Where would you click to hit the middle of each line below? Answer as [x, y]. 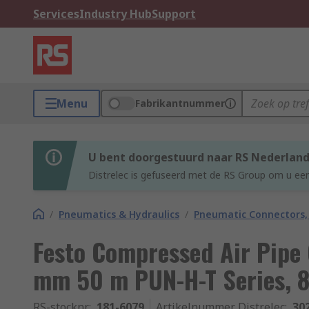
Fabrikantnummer [180, 103]
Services [56, 14]
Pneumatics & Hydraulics [119, 214]
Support [174, 14]
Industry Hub [116, 14]
